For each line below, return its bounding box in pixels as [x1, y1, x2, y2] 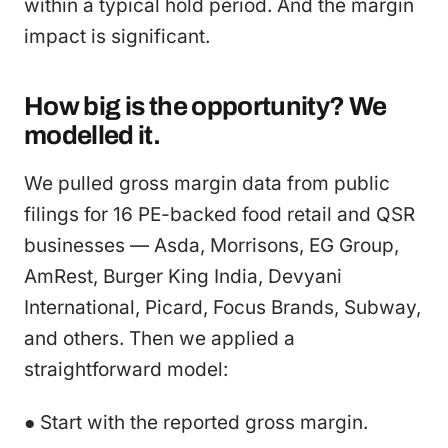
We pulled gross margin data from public [24, 171, 390, 195]
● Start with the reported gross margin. [24, 410, 368, 434]
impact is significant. [24, 24, 210, 48]
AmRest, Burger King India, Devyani [24, 264, 342, 288]
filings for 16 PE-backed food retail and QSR [24, 202, 415, 226]
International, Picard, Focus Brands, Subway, [24, 295, 421, 319]
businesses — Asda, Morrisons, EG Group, [24, 233, 399, 257]
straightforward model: [24, 357, 228, 381]
